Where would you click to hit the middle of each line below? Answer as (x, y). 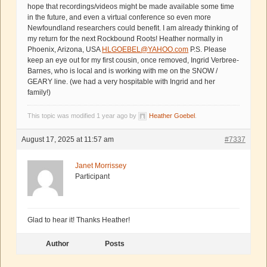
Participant (93, 176)
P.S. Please (208, 49)
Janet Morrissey (101, 165)
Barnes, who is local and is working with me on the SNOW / (123, 71)
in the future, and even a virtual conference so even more (119, 17)
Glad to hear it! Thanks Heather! (79, 220)
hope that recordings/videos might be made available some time (131, 6)
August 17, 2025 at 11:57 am (68, 139)
